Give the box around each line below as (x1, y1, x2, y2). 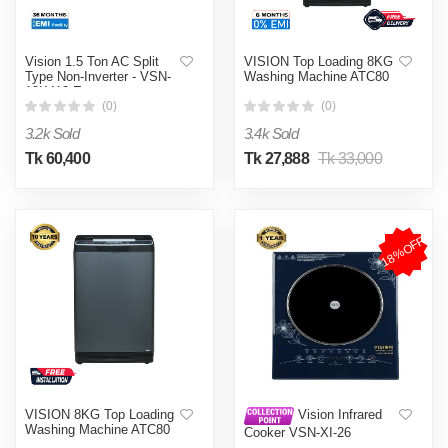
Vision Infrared (294, 407, 382, 423)
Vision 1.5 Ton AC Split (25, 53, 159, 69)
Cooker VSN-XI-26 (244, 425, 351, 441)
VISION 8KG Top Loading (25, 406, 174, 422)
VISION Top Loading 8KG (244, 53, 393, 69)
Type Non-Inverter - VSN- (25, 68, 171, 84)
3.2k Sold (25, 124, 79, 142)
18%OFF (378, 233, 428, 270)
